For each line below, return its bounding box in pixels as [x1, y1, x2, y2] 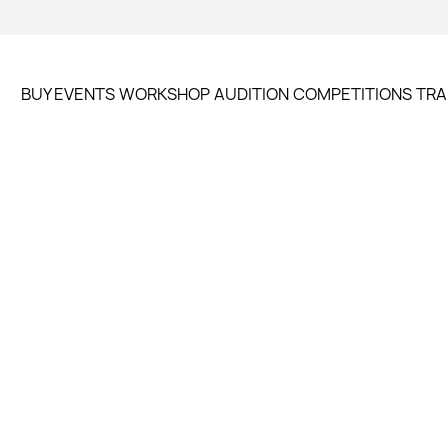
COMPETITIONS [292, 82, 412, 105]
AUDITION [213, 82, 289, 105]
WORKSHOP [118, 82, 210, 105]
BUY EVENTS [20, 82, 115, 105]
